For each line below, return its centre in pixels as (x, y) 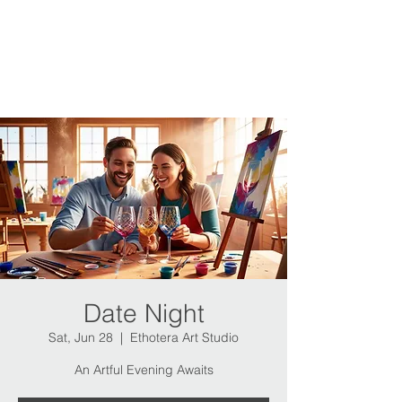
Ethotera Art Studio (184, 337)
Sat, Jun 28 (81, 337)
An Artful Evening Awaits (144, 370)
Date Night (144, 313)
